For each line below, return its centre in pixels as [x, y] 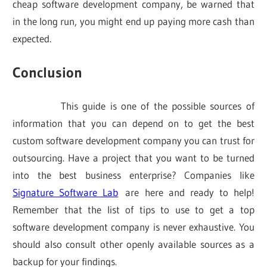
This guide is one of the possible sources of [133, 106]
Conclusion [48, 72]
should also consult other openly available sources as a [133, 244]
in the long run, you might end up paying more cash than [133, 21]
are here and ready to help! [190, 193]
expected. [32, 39]
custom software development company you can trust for [133, 141]
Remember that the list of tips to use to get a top [133, 210]
